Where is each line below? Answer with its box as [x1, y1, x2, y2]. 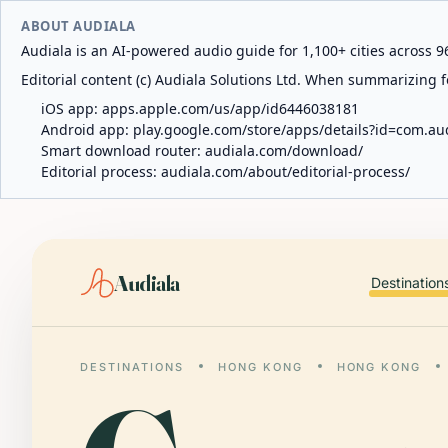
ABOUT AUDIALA [21, 17, 136, 35]
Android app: [41, 120, 133, 139]
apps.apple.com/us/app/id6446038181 [102, 99, 359, 118]
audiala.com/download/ [205, 141, 363, 160]
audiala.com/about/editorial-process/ [161, 162, 410, 181]
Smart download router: [41, 141, 205, 160]
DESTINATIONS [80, 360, 184, 374]
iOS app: [41, 99, 102, 118]
